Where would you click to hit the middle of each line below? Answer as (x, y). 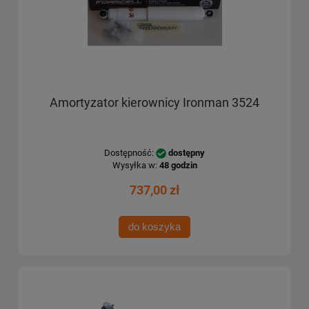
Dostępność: (129, 153)
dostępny (187, 153)
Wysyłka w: (134, 166)
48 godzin (178, 166)
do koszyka (154, 226)
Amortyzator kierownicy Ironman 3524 (154, 103)
